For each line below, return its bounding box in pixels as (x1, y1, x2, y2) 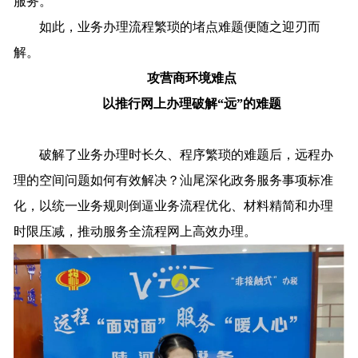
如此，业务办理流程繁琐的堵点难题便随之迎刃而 (14, 20, 321, 34)
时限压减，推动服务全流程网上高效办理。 (14, 225, 257, 239)
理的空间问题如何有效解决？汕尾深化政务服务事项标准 (14, 173, 334, 188)
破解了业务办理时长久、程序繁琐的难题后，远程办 (14, 148, 334, 162)
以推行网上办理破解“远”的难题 (102, 97, 281, 111)
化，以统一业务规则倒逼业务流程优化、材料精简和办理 (14, 199, 334, 213)
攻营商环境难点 (147, 71, 237, 86)
